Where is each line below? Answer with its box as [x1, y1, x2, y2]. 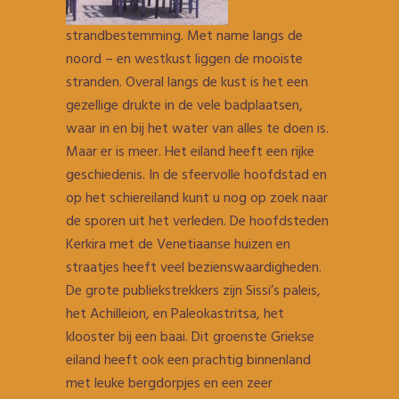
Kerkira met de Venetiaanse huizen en [66, 233, 290, 256]
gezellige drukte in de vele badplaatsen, [66, 94, 303, 118]
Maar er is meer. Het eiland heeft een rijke [66, 141, 314, 164]
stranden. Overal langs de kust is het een [66, 71, 308, 94]
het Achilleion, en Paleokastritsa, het [66, 303, 284, 326]
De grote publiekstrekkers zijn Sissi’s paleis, [66, 280, 321, 303]
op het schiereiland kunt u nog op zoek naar [66, 187, 328, 210]
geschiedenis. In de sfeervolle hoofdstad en [66, 164, 327, 187]
